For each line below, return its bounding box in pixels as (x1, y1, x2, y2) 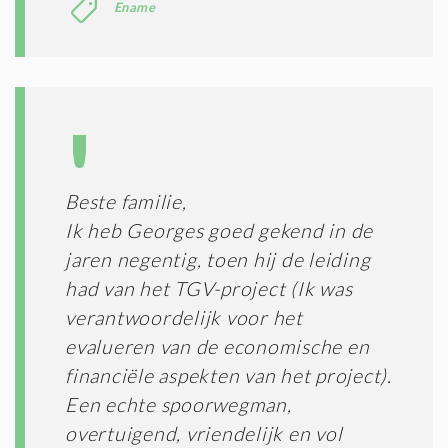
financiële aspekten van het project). (65, 363, 392, 387)
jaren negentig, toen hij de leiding (65, 247, 371, 271)
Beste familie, (65, 189, 187, 213)
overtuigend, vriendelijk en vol (65, 421, 343, 445)
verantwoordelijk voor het (65, 305, 303, 329)
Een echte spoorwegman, (65, 392, 292, 416)
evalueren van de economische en (65, 334, 370, 358)
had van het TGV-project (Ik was (65, 276, 353, 300)
